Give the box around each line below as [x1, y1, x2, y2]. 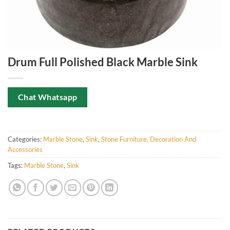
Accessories [8, 145, 43, 154]
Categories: [8, 135, 43, 143]
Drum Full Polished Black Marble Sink [8, 55, 198, 69]
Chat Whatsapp [17, 92, 78, 102]
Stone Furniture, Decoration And [101, 135, 196, 143]
